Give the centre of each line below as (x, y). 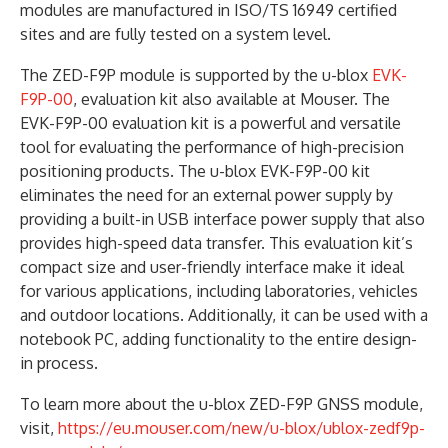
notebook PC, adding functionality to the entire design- (218, 338)
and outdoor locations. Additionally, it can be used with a (224, 314)
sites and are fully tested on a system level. (175, 33)
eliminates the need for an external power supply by (206, 194)
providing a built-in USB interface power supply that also (222, 218)
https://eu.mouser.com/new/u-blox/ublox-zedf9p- (241, 427)
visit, (39, 427)
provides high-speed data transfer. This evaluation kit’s (216, 242)
